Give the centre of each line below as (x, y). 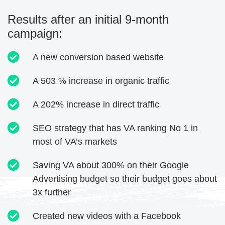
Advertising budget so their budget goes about (125, 179)
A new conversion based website (98, 58)
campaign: (35, 34)
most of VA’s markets (75, 142)
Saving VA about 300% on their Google (111, 165)
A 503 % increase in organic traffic (101, 81)
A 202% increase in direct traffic (96, 105)
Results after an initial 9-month (88, 20)
